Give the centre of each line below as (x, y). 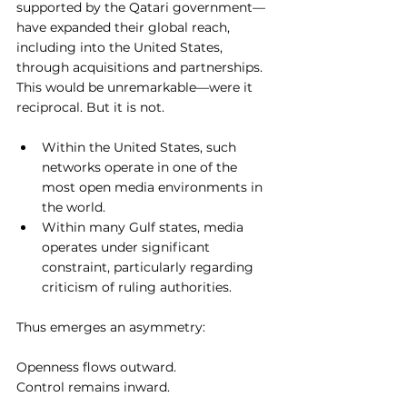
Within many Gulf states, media (144, 228)
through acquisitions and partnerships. (141, 68)
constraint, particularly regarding (149, 268)
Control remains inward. (93, 387)
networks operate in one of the (141, 168)
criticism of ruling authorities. (137, 288)
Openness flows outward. (96, 367)
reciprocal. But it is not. (90, 108)
